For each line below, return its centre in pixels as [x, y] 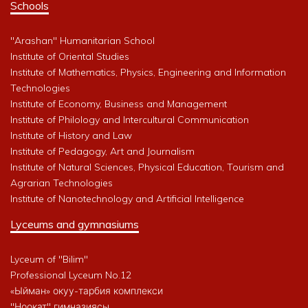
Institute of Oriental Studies [70, 57]
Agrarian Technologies [62, 183]
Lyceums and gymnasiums [75, 224]
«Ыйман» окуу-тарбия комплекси [87, 291]
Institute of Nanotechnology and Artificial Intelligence [127, 199]
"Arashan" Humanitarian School [82, 41]
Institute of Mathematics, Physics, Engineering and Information [148, 73]
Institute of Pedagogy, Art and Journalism [102, 152]
